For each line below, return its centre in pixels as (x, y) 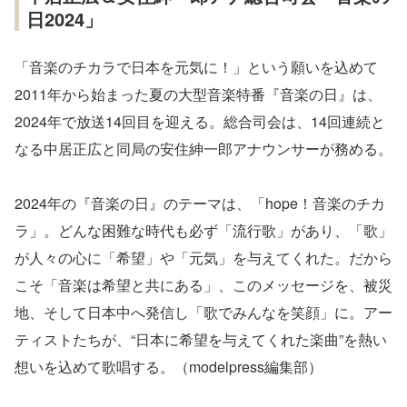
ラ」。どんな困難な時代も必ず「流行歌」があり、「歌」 (203, 230)
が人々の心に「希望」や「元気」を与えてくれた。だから (203, 257)
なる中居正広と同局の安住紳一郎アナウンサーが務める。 (203, 148)
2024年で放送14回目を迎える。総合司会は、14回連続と (200, 121)
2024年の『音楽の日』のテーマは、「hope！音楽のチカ (200, 203)
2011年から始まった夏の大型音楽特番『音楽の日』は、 (198, 94)
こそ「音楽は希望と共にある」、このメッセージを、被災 (203, 284)
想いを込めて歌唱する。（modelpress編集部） (169, 366)
